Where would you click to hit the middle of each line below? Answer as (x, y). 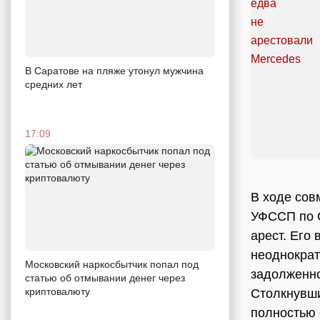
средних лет (54, 84)
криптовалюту (57, 292)
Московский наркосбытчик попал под (112, 265)
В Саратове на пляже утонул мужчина (114, 70)
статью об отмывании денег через (105, 278)
